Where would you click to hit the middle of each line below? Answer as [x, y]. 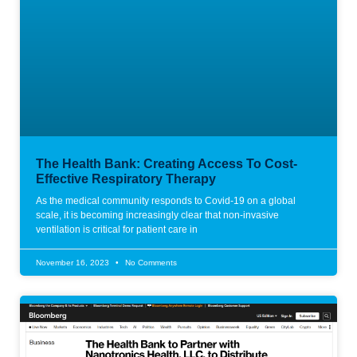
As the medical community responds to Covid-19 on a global [166, 201]
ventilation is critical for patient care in [117, 230]
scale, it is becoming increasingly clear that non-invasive [157, 216]
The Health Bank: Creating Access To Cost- [167, 164]
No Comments [150, 263]
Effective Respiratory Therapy [126, 179]
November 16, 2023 [74, 263]
